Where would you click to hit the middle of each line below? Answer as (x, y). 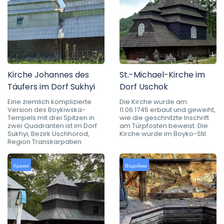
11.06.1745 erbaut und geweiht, (167, 109)
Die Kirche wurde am (153, 101)
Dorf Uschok (144, 86)
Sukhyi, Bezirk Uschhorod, (48, 133)
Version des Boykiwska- (46, 109)
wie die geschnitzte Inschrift (164, 117)
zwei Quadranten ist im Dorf (52, 125)
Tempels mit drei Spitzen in (51, 117)
